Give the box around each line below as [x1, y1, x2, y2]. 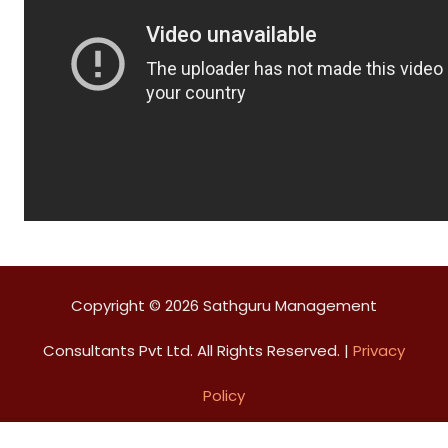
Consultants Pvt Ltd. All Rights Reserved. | [43, 340, 353, 362]
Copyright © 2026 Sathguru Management [71, 295, 377, 317]
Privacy [353, 340, 405, 362]
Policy [203, 385, 245, 407]
